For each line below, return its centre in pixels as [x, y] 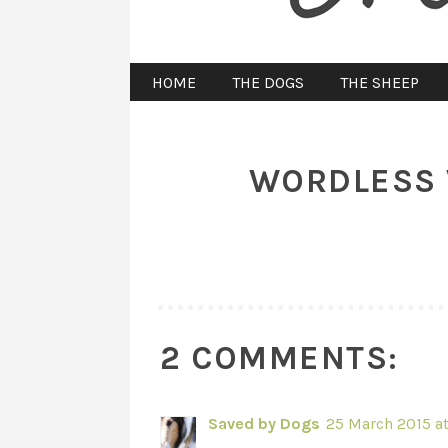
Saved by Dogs [264, 424]
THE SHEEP [379, 82]
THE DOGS [267, 82]
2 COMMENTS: [279, 358]
